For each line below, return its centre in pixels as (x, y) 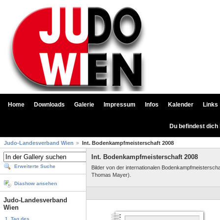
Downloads (49, 105)
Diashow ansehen (36, 184)
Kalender (181, 105)
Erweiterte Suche (35, 166)
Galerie (84, 105)
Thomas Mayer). (111, 175)
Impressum (120, 105)
